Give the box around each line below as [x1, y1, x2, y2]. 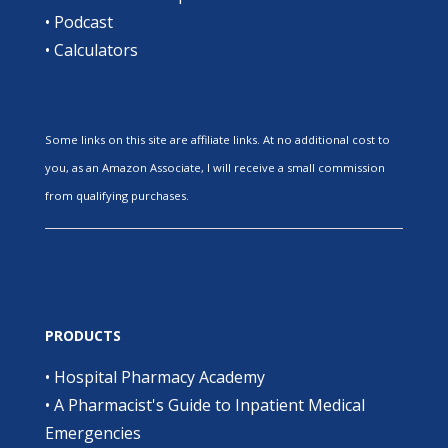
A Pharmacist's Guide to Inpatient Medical [53, 393, 365, 416]
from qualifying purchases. [44, 187, 189, 203]
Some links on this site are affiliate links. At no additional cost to [44, 131, 390, 147]
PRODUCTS [44, 325, 121, 345]
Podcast [53, 10, 113, 33]
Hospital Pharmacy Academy [53, 365, 265, 388]
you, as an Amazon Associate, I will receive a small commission [44, 159, 385, 175]
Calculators [53, 38, 138, 61]
